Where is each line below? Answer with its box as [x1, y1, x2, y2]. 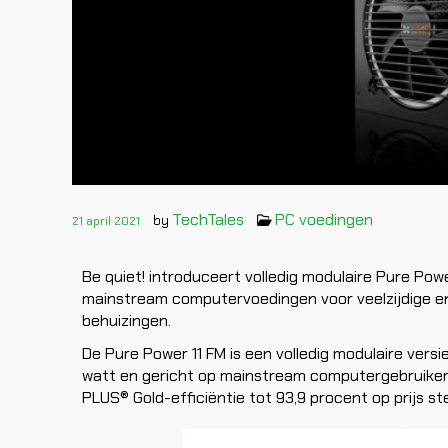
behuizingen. [82, 310, 175, 332]
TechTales [172, 208, 244, 230]
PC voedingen [275, 208, 373, 230]
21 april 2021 [72, 212, 140, 229]
